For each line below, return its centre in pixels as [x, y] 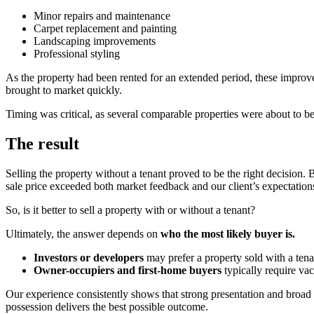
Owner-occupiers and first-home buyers [128, 271]
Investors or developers [89, 258]
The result [42, 144]
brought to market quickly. [64, 90]
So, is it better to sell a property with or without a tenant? [130, 210]
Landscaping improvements [95, 41]
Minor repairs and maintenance [102, 16]
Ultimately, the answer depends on [83, 234]
